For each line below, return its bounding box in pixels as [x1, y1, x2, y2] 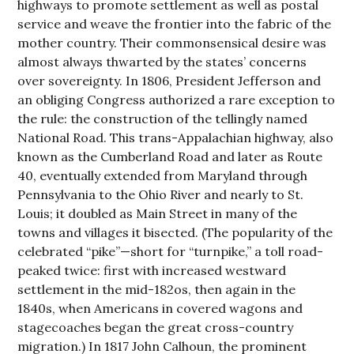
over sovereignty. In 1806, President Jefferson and [17, 73, 322, 88]
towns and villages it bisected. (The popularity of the [17, 224, 333, 240]
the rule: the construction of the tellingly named [17, 111, 308, 126]
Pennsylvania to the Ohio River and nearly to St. [17, 186, 304, 202]
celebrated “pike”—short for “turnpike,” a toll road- [17, 243, 324, 259]
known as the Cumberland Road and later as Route [17, 149, 323, 164]
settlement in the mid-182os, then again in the [17, 281, 296, 297]
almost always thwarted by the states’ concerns [17, 54, 307, 70]
